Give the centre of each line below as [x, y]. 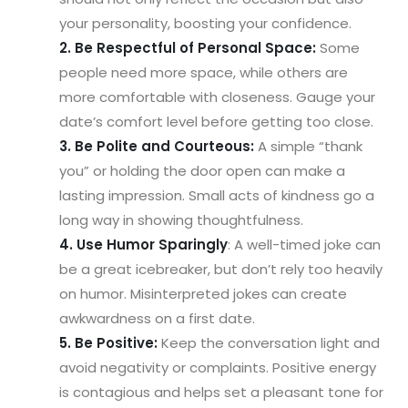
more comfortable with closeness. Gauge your [217, 97]
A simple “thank [308, 146]
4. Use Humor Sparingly [143, 244]
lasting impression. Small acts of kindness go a [217, 195]
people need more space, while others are [204, 72]
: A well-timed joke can [304, 244]
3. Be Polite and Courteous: [157, 146]
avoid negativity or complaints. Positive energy [218, 367]
